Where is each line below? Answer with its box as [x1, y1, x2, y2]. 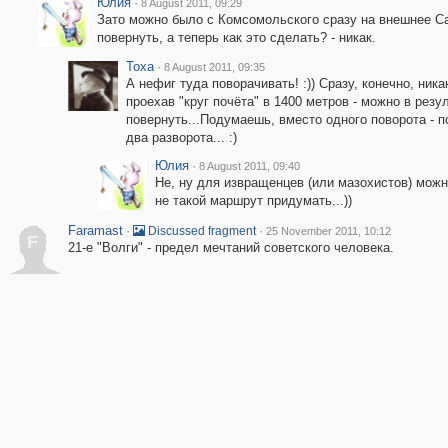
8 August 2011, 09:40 [198, 160, 300, 172]
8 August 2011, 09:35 [163, 61, 265, 73]
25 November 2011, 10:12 [265, 225, 391, 237]
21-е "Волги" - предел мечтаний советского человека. [67, 240, 394, 255]
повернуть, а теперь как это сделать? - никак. [96, 30, 376, 45]
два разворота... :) [125, 130, 237, 145]
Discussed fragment [144, 224, 256, 238]
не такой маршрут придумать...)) [154, 193, 352, 208]
